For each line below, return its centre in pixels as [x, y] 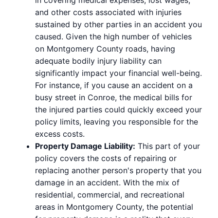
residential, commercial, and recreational [110, 194]
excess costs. [60, 134]
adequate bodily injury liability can [98, 61]
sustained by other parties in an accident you [118, 24]
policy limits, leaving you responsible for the [117, 121]
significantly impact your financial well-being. [118, 73]
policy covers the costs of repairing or [106, 158]
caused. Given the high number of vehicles [113, 36]
